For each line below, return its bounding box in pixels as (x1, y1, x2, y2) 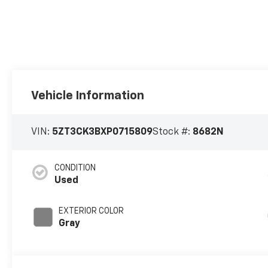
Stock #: (153, 127, 193, 137)
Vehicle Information (31, 89, 145, 102)
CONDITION (54, 163, 96, 172)
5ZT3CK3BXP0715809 (52, 127, 153, 137)
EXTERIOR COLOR (59, 206, 124, 215)
